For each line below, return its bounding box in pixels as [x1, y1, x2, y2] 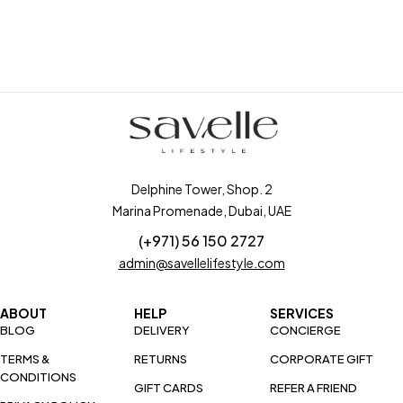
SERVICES [270, 305, 335, 321]
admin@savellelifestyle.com [118, 255, 285, 271]
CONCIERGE [270, 323, 342, 337]
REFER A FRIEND [270, 381, 358, 395]
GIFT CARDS [133, 381, 203, 395]
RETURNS [133, 352, 187, 366]
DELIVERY [133, 323, 190, 337]
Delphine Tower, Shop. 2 [130, 181, 273, 197]
